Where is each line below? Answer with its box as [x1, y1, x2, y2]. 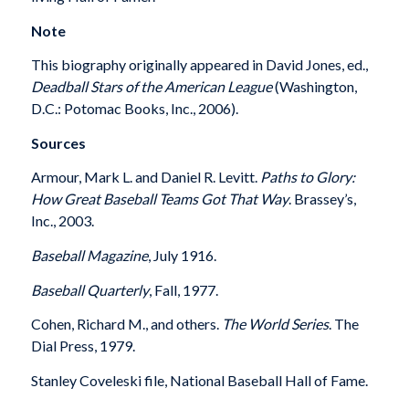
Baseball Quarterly [30, 280, 149, 299]
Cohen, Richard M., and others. [30, 315, 222, 333]
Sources [30, 133, 86, 152]
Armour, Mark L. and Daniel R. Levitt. [30, 168, 260, 186]
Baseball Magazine [30, 246, 148, 264]
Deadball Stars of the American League [30, 78, 272, 96]
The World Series [221, 315, 329, 333]
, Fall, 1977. [148, 280, 218, 299]
